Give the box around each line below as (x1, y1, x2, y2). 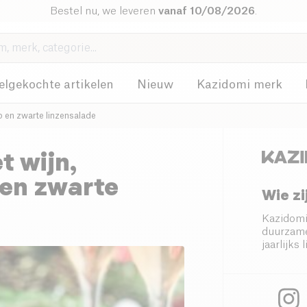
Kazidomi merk (196, 79, 282, 90)
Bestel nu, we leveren (49, 5, 158, 16)
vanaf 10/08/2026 (158, 5, 255, 16)
